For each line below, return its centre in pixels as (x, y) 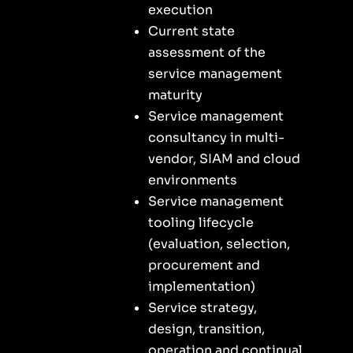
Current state (191, 31)
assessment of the (206, 52)
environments (192, 180)
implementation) (201, 286)
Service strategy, (202, 307)
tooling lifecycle (201, 222)
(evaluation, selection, (219, 243)
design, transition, (206, 329)
